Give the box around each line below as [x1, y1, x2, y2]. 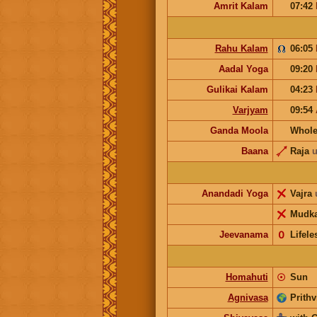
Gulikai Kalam [206, 83, 268, 95]
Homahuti [225, 271, 268, 282]
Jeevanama [219, 229, 268, 240]
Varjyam [232, 104, 268, 115]
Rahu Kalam [214, 42, 268, 54]
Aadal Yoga [218, 63, 268, 74]
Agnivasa [227, 292, 268, 303]
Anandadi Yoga [201, 188, 268, 199]
